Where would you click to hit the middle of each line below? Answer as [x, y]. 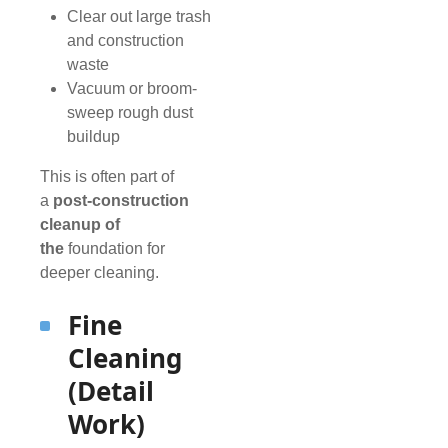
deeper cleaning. [99, 273]
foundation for [114, 249]
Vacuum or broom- [132, 89]
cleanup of [80, 225]
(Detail [111, 391]
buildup [94, 137]
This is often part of [107, 177]
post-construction [121, 201]
